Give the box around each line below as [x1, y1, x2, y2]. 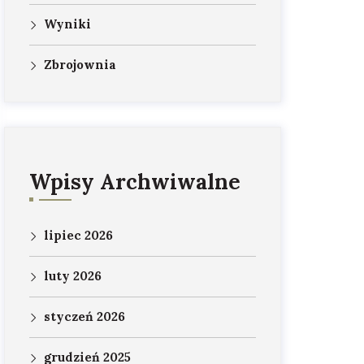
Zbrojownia [44, 57, 117, 72]
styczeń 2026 [44, 309, 126, 324]
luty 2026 [44, 268, 102, 284]
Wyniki [44, 16, 92, 32]
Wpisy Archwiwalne [29, 168, 241, 195]
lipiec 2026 [44, 227, 114, 243]
